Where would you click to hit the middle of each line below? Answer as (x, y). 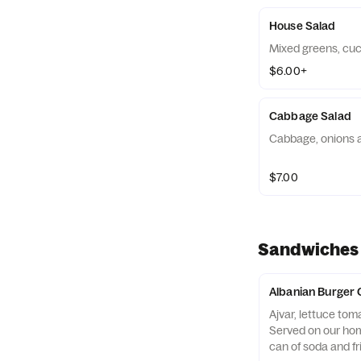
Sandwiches (308, 249)
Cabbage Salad (310, 116)
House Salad (303, 26)
